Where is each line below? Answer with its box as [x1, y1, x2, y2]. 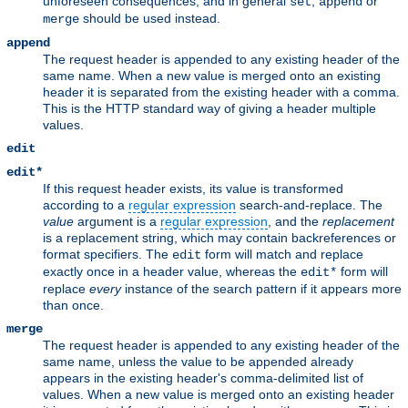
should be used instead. [79, 11, 220, 26]
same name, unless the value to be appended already [43, 354, 353, 370]
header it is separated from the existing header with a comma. [43, 85, 400, 100]
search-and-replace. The [236, 198, 382, 213]
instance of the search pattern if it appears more [121, 281, 402, 297]
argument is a [74, 214, 160, 229]
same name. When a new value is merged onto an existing [43, 68, 381, 84]
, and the [268, 214, 322, 229]
